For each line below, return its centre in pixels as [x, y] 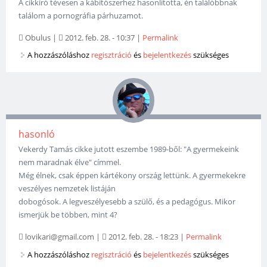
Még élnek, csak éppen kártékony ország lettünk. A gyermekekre [132, 175]
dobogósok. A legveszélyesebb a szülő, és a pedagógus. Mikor [127, 201]
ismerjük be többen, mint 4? [68, 214]
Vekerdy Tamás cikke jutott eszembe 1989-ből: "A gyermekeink [129, 149]
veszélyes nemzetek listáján [67, 188]
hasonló [37, 134]
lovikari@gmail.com [60, 236]
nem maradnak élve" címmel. [70, 162]
